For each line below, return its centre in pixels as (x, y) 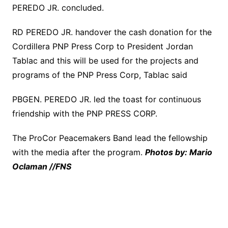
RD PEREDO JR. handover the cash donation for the (112, 32)
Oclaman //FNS (41, 167)
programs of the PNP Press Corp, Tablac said (99, 75)
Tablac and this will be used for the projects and (105, 61)
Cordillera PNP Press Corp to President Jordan (102, 47)
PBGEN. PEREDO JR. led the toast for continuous (106, 99)
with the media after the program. (78, 152)
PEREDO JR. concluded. (58, 8)
